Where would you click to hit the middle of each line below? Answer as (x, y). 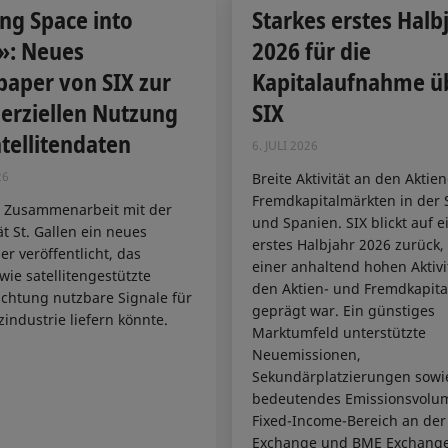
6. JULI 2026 (285, 146)
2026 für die (311, 51)
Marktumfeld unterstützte (339, 332)
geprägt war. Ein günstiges (343, 310)
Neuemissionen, (306, 354)
